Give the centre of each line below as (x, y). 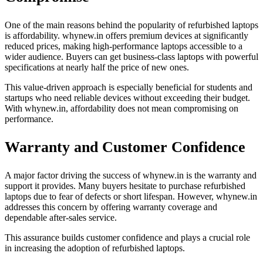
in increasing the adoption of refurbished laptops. (95, 248)
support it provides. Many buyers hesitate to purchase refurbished (125, 186)
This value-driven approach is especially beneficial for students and (129, 87)
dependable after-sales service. (61, 217)
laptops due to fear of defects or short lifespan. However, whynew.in (131, 196)
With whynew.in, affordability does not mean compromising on (122, 108)
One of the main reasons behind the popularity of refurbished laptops (131, 25)
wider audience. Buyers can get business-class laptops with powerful (131, 56)
